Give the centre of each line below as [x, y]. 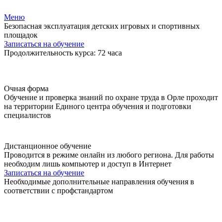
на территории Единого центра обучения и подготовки [98, 106]
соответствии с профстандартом [58, 191]
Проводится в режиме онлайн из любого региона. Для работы [109, 155]
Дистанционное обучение [48, 146]
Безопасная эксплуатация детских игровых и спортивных [102, 26]
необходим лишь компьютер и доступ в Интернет [88, 164]
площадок [21, 35]
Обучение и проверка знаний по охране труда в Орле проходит [111, 97]
